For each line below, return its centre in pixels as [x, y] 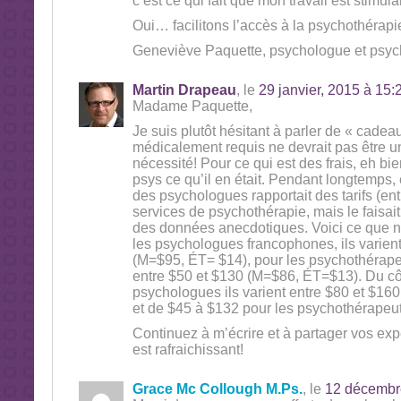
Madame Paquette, [192, 106]
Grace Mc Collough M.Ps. [217, 389]
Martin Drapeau [184, 90]
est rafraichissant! [188, 350]
